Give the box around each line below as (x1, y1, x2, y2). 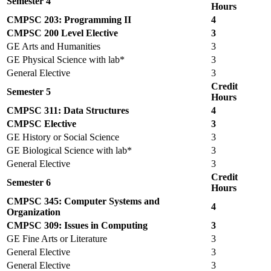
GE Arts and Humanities (7, 41, 100, 51)
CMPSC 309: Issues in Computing (7, 220, 148, 230)
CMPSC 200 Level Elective (7, 27, 118, 38)
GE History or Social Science (7, 131, 119, 142)
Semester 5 (7, 86, 51, 97)
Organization (7, 206, 60, 217)
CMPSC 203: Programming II (7, 14, 131, 25)
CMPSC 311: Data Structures (7, 105, 129, 116)
